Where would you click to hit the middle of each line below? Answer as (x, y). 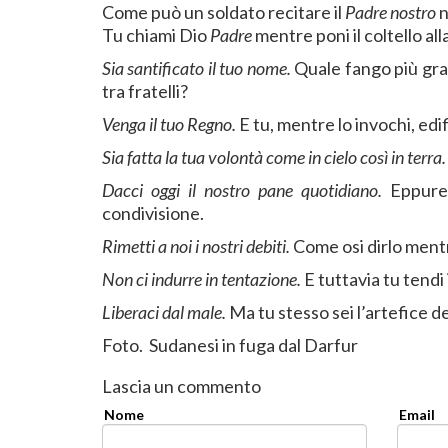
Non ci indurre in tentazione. (203, 279)
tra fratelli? (145, 91)
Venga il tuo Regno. (170, 124)
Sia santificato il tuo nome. (198, 68)
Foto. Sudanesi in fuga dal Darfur (230, 345)
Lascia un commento (181, 386)
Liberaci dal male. (165, 312)
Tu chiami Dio (156, 35)
